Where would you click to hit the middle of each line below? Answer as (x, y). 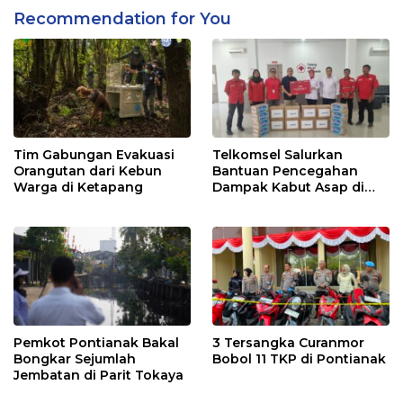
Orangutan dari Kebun (88, 170)
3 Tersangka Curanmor (288, 343)
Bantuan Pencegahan (285, 170)
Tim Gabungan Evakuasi (94, 154)
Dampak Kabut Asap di (288, 187)
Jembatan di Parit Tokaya (99, 376)
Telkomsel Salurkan (278, 154)
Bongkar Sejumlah (75, 359)
